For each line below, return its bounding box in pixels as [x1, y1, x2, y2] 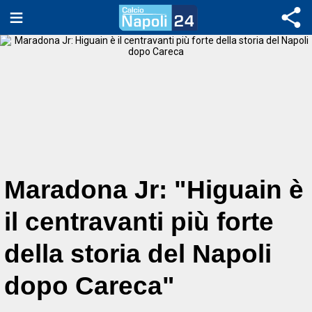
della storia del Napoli [4, 240, 272, 268]
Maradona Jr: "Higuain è [4, 175, 304, 204]
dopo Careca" [4, 272, 175, 300]
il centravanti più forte [4, 208, 274, 236]
